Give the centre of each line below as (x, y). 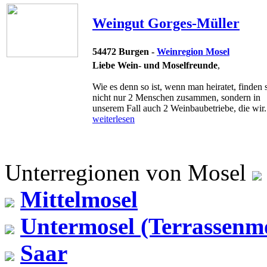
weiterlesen (114, 119)
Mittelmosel (79, 199)
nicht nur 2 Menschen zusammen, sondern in (176, 97)
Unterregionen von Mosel (125, 172)
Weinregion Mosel (193, 51)
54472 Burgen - (125, 51)
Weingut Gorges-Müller (166, 23)
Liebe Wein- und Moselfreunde (155, 65)
